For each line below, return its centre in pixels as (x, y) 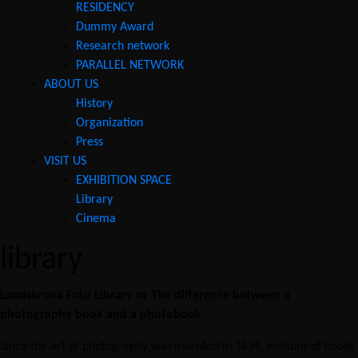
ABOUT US (71, 85)
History (94, 104)
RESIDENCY (105, 8)
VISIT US (65, 162)
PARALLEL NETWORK (130, 66)
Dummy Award (115, 28)
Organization (109, 123)
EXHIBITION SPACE (124, 181)
